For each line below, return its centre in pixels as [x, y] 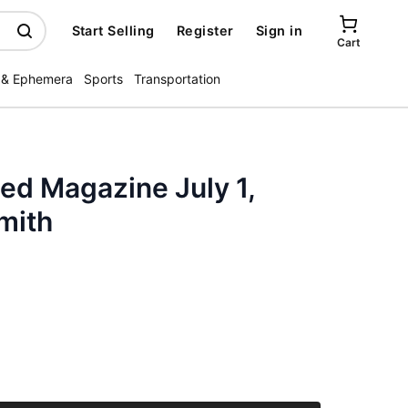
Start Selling [113, 31]
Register [205, 31]
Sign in [279, 31]
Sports [103, 79]
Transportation [177, 79]
